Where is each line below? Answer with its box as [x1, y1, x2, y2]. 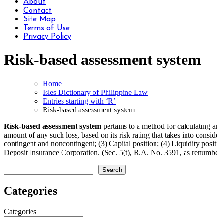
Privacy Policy [23, 33, 71, 41]
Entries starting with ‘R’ [43, 96, 116, 105]
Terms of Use [23, 24, 70, 32]
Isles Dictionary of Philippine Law [43, 88, 148, 96]
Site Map [23, 15, 56, 23]
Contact [23, 7, 52, 15]
